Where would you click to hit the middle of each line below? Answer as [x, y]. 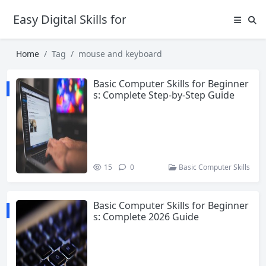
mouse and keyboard [120, 54]
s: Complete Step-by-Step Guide [164, 95]
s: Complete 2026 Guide [146, 217]
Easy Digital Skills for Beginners [99, 19]
